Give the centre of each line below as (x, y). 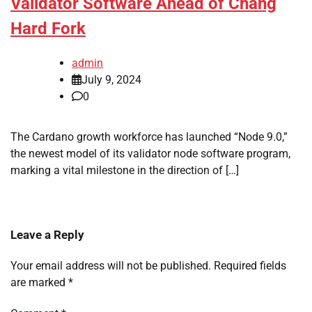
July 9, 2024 (111, 80)
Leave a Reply (47, 235)
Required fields (250, 266)
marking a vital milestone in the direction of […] (125, 171)
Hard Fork (48, 29)
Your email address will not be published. (111, 266)
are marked (39, 283)
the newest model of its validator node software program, (150, 154)
